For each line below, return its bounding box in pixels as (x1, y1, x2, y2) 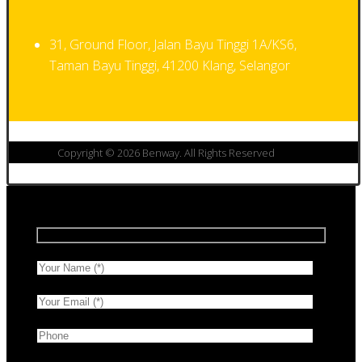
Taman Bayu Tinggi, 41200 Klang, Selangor (49, 57, 290, 75)
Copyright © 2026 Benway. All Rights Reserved (57, 145, 275, 161)
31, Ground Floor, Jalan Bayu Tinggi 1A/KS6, (49, 36, 297, 54)
